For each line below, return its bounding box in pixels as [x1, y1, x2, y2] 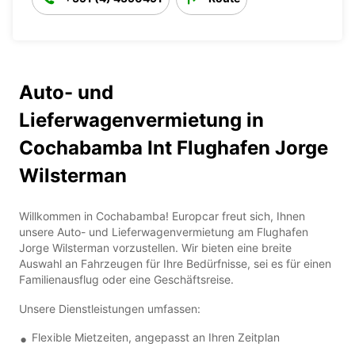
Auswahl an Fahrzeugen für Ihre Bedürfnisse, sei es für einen [19, 256, 331, 270]
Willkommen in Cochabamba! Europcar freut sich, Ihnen [19, 208, 305, 223]
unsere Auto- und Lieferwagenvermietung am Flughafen [19, 224, 308, 239]
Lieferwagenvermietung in [19, 108, 264, 132]
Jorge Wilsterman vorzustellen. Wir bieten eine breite [19, 240, 292, 254]
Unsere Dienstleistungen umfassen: [19, 301, 200, 315]
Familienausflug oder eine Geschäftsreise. [19, 272, 234, 286]
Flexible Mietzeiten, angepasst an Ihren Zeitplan [32, 330, 280, 344]
